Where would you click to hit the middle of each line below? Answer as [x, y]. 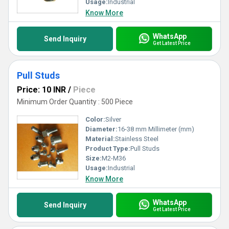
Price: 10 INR [41, 90]
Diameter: [101, 129]
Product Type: [108, 148]
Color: [95, 119]
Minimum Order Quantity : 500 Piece [75, 102]
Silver [113, 119]
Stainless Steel [137, 139]
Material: [100, 139]
